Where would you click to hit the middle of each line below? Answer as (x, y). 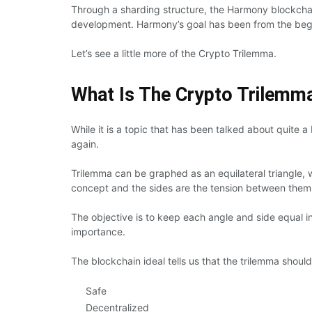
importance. (98, 231)
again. (85, 143)
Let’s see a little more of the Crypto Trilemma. (174, 53)
